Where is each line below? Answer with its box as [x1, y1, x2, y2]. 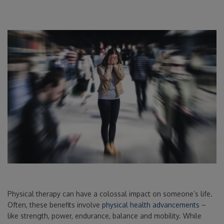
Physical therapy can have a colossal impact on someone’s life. [7, 189, 212, 198]
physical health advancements [102, 200, 199, 209]
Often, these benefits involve [7, 200, 102, 209]
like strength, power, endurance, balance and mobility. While [7, 211, 201, 220]
